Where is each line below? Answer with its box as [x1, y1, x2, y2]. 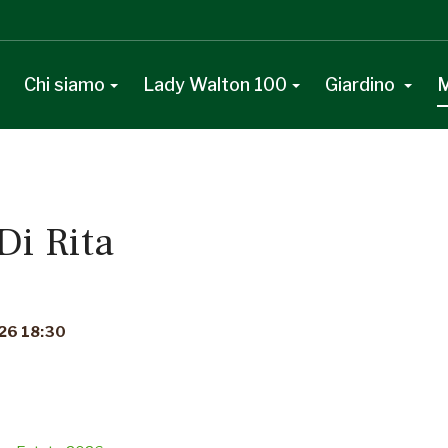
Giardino [324, 74, 399, 95]
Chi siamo [23, 74, 105, 95]
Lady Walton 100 [142, 74, 287, 95]
